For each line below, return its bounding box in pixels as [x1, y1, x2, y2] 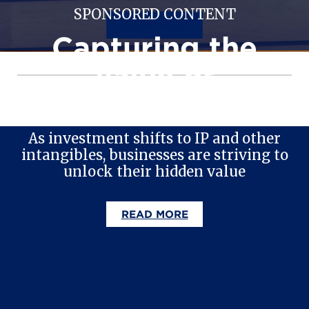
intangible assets [29, 87, 280, 123]
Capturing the [52, 29, 257, 65]
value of [95, 58, 214, 94]
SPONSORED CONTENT [73, 5, 236, 23]
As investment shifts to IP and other [28, 129, 281, 148]
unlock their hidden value [63, 162, 246, 181]
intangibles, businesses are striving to [21, 146, 288, 164]
